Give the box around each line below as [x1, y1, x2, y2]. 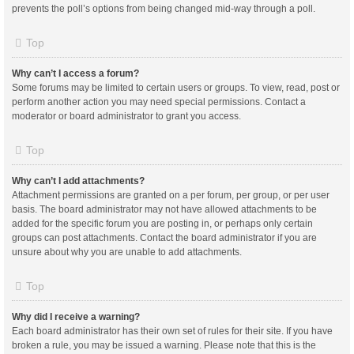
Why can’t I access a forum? [12, 67, 139, 79]
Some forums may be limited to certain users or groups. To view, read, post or [12, 81, 340, 93]
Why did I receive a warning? [12, 311, 140, 322]
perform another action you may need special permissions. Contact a [12, 96, 306, 107]
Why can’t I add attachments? [12, 175, 145, 186]
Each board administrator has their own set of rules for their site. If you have [12, 325, 333, 337]
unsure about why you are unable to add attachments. [12, 246, 242, 258]
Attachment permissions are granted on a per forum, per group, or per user [12, 189, 330, 201]
